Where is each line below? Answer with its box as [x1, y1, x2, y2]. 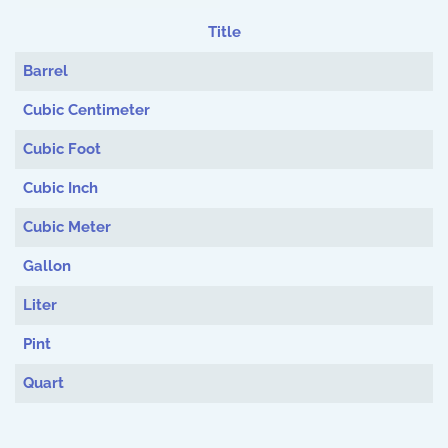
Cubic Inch [22, 179, 98, 198]
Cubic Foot [22, 140, 101, 159]
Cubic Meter [22, 218, 111, 237]
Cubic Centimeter [22, 101, 150, 120]
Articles [14, 54, 65, 73]
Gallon [22, 257, 71, 276]
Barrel [22, 62, 68, 81]
